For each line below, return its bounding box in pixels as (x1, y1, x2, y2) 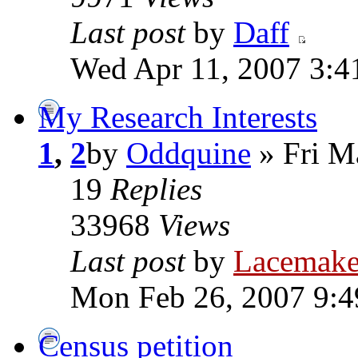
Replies (110, 172, 202, 206)
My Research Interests (38, 100, 317, 134)
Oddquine (126, 136, 251, 170)
